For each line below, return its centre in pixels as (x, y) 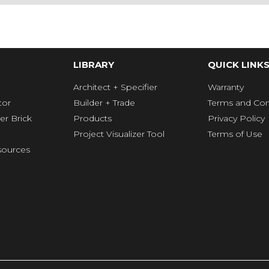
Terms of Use (235, 134)
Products (92, 119)
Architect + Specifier (115, 87)
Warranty (226, 87)
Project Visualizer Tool (119, 134)
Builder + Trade (104, 103)
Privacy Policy (236, 119)
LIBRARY (94, 65)
